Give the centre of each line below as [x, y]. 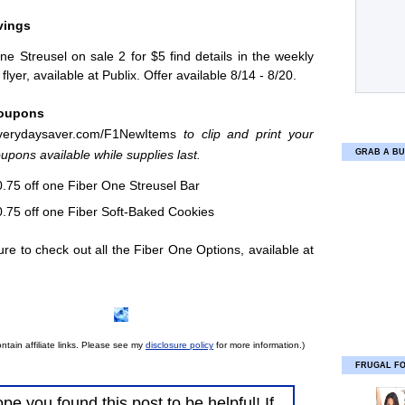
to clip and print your [245, 134]
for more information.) [259, 345]
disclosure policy [179, 345]
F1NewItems [140, 134]
